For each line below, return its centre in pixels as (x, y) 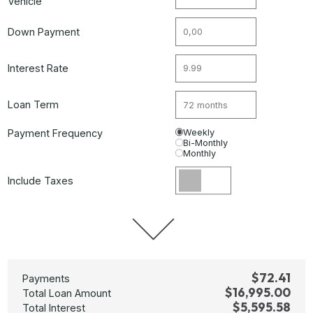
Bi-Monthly (206, 143)
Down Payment (44, 31)
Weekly (199, 133)
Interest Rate (38, 68)
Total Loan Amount (67, 293)
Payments (46, 279)
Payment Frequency (56, 133)
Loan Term (34, 105)
